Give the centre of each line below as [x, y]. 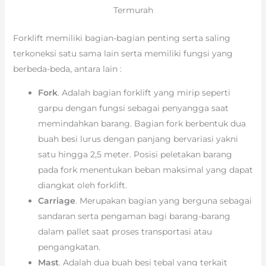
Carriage [56, 200]
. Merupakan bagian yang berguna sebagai [163, 200]
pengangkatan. [69, 247]
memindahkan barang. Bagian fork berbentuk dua [142, 123]
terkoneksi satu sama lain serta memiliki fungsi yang [123, 53]
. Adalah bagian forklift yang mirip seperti [144, 92]
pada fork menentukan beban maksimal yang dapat [145, 170]
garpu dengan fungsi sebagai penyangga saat [133, 108]
